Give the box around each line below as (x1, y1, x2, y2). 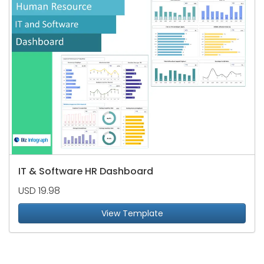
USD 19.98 (18, 184, 60, 198)
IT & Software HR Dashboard (18, 164, 153, 179)
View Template (101, 207, 163, 220)
